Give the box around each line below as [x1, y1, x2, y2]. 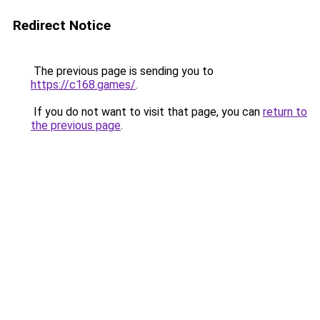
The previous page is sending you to [31, 64, 214, 78]
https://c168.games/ [31, 78, 136, 91]
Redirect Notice [13, 17, 111, 34]
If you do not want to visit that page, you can [31, 105, 263, 119]
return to [263, 105, 307, 119]
